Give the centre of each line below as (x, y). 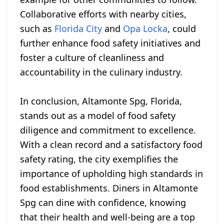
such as (37, 28)
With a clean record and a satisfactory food (111, 144)
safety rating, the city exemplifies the (99, 159)
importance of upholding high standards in (111, 173)
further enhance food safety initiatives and (110, 43)
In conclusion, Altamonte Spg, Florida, (101, 101)
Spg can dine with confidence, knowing (103, 202)
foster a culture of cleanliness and (92, 57)
